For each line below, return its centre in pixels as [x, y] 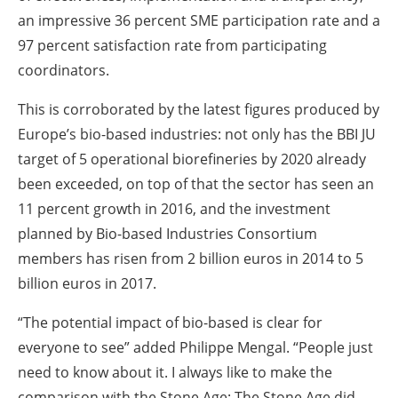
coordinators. [64, 70]
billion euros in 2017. [87, 283]
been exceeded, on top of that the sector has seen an [196, 183]
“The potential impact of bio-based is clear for [170, 322]
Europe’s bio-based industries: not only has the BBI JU [197, 134]
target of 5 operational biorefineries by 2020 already [192, 159]
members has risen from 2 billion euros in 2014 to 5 [191, 258]
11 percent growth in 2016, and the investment [174, 208]
